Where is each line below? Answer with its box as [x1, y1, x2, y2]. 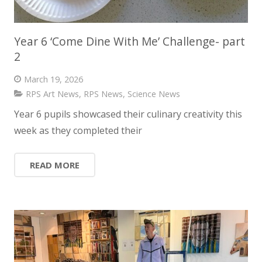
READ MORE [30, 159, 80, 171]
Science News [127, 88, 180, 100]
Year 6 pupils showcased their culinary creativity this [14, 108, 242, 121]
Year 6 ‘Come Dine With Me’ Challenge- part [14, 33, 245, 49]
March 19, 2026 [23, 73, 83, 85]
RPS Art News [25, 88, 79, 100]
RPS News [83, 88, 123, 100]
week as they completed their [14, 124, 142, 137]
